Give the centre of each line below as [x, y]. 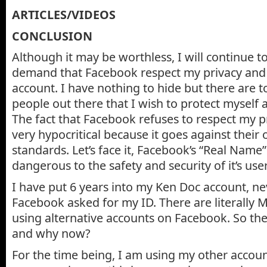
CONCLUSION [52, 36]
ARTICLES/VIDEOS [64, 14]
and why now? [51, 233]
